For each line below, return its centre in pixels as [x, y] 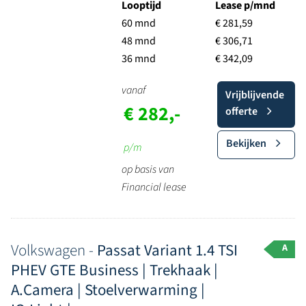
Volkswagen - [54, 250]
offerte [241, 111]
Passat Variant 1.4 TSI [167, 250]
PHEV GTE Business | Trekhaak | [114, 270]
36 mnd [138, 59]
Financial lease [154, 187]
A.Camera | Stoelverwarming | [108, 290]
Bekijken [246, 143]
